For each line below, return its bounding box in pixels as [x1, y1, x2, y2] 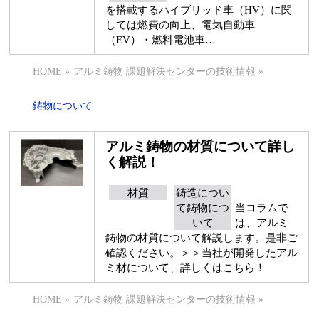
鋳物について [33, 100, 93, 111]
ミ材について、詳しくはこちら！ [105, 261, 266, 273]
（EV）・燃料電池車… [105, 33, 216, 46]
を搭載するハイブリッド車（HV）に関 [105, 4, 293, 16]
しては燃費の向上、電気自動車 [105, 19, 256, 31]
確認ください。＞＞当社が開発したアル [105, 246, 298, 258]
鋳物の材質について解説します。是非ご [105, 231, 298, 244]
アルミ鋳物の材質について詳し [105, 139, 296, 154]
